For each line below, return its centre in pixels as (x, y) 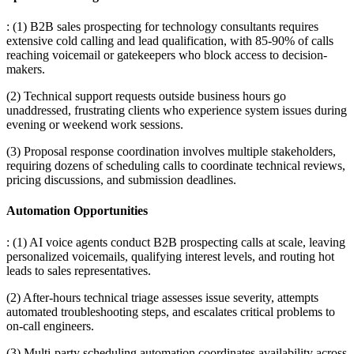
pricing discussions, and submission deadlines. (121, 180)
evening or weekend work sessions (93, 125)
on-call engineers (49, 326)
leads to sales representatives (77, 270)
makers (24, 70)
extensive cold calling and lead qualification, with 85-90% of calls (170, 41)
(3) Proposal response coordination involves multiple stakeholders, (171, 152)
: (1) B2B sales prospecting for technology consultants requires (162, 27)
